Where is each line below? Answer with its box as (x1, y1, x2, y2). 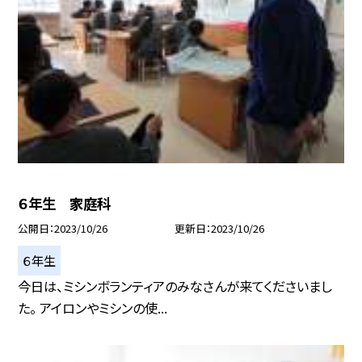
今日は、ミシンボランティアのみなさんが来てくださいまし (18, 276, 332, 296)
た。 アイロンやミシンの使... (18, 297, 168, 318)
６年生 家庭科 (18, 192, 112, 213)
